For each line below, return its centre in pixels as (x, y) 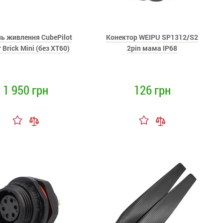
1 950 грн (26, 90)
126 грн (152, 90)
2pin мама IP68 (152, 48)
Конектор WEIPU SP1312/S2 (152, 37)
